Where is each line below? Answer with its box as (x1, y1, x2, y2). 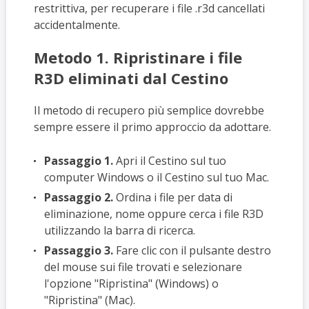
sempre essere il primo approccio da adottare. (33, 119, 271, 134)
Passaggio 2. (43, 190, 113, 205)
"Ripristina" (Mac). (43, 292, 135, 308)
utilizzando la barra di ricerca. (43, 223, 195, 238)
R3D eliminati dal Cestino (33, 68, 228, 88)
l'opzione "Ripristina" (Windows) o (43, 276, 219, 291)
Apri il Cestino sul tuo (112, 153, 226, 168)
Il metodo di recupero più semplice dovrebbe (33, 103, 264, 118)
